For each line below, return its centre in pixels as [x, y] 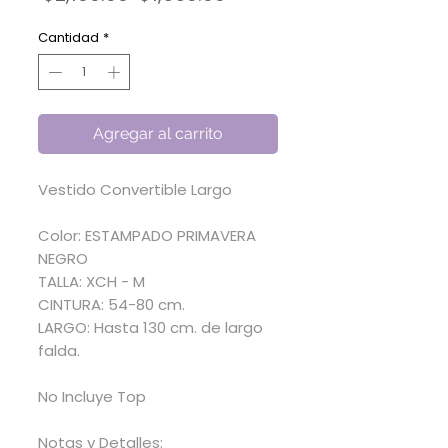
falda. [59, 350]
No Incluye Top [92, 396]
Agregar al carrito [158, 133]
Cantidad [68, 38]
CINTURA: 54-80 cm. [113, 304]
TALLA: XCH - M [91, 281]
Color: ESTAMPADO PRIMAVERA [147, 235]
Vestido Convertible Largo [135, 189]
